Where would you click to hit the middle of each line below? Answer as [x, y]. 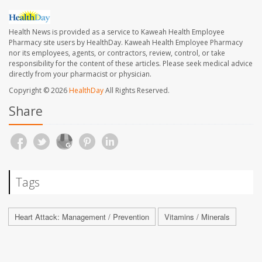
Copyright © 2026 [39, 90]
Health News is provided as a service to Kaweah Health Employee [117, 32]
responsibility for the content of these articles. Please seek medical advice [131, 63]
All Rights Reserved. [137, 90]
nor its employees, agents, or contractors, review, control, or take [117, 53]
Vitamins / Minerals [197, 216]
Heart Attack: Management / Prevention [82, 216]
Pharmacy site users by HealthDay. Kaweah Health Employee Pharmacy [126, 42]
